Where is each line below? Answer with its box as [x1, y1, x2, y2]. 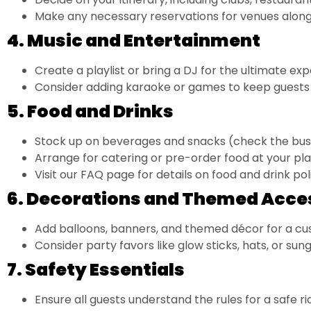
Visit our [35, 166, 81, 183]
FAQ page [81, 166, 135, 183]
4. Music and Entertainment [7, 28, 260, 53]
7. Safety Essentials [7, 257, 185, 282]
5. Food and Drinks [7, 99, 174, 124]
